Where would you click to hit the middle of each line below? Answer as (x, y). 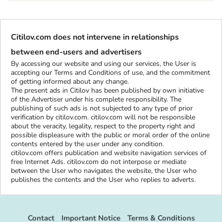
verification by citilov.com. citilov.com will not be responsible (103, 117)
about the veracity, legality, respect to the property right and (103, 126)
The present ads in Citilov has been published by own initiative (107, 90)
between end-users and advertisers (76, 52)
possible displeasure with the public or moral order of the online (110, 135)
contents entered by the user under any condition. (87, 144)
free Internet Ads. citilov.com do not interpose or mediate (99, 162)
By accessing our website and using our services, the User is (104, 64)
